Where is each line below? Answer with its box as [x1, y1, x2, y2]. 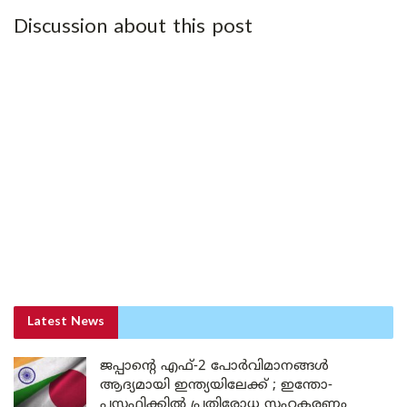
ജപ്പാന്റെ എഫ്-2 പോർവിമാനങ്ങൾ [100, 358, 329, 376]
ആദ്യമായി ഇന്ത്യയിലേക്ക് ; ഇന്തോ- [100, 377, 333, 395]
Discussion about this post [14, 15, 253, 41]
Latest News [27, 314, 104, 331]
